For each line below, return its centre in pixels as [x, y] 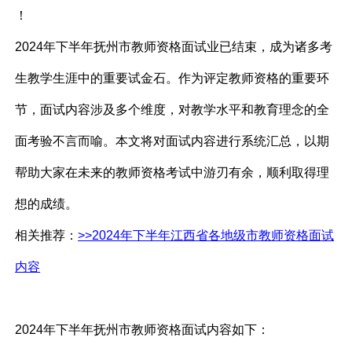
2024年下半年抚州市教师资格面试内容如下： [143, 330]
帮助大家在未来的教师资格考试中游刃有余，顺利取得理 [172, 173]
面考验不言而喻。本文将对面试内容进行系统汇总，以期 [172, 141]
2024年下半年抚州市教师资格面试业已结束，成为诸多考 [174, 47]
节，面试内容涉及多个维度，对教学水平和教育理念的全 [172, 110]
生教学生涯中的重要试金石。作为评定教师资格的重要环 [172, 79]
